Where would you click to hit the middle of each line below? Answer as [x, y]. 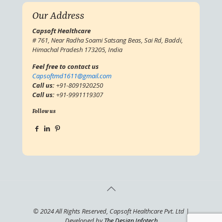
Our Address [58, 16]
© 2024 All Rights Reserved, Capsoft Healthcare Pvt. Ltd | [111, 211]
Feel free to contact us [65, 66]
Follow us [44, 112]
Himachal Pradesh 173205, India [77, 50]
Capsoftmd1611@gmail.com [72, 76]
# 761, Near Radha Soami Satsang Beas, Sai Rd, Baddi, [108, 40]
